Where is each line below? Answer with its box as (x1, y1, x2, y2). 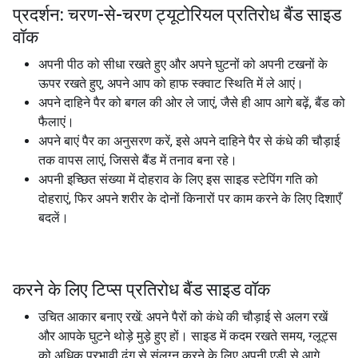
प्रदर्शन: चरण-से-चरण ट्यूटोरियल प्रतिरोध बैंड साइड (13, 5, 341, 25)
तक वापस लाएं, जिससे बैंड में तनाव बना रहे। (38, 153, 237, 168)
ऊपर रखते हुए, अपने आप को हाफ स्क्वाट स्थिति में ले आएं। (38, 76, 304, 91)
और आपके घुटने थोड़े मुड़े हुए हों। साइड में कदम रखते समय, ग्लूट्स (38, 328, 337, 344)
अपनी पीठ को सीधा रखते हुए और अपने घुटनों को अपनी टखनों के (38, 57, 328, 72)
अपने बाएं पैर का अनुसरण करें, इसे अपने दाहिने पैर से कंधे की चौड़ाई (38, 133, 340, 149)
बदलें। (38, 210, 69, 225)
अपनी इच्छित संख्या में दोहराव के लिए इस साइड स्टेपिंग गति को (38, 172, 318, 187)
